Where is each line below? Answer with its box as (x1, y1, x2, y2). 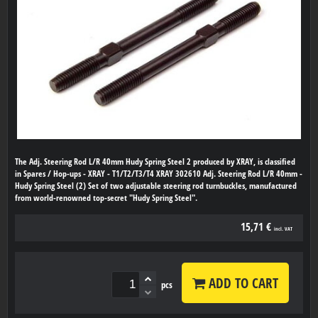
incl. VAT (274, 226, 292, 233)
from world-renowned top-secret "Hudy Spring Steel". (15, 192, 197, 204)
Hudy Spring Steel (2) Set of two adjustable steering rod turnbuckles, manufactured (15, 180, 297, 192)
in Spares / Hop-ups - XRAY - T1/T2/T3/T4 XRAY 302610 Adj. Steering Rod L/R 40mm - (15, 168, 302, 180)
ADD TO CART (205, 273, 278, 293)
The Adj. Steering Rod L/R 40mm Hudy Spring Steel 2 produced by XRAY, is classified (15, 156, 295, 168)
